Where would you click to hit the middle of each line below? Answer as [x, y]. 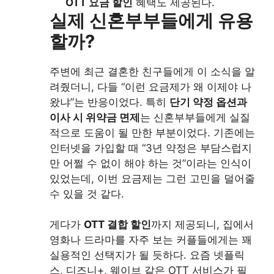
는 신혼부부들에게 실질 [195, 117]
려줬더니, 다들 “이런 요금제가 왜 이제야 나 [150, 87]
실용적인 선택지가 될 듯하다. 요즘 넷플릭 [147, 255]
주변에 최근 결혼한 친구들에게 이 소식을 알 [152, 71]
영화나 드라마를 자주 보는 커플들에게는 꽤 [151, 240]
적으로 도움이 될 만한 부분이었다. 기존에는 [152, 132]
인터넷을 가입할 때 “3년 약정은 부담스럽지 [151, 148]
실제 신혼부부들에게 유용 [151, 20]
